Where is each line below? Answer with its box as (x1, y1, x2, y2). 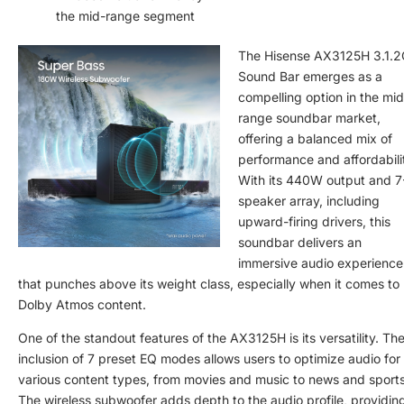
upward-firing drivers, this (238, 214, 390, 230)
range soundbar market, (238, 110, 381, 126)
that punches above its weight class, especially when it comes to (18, 276, 399, 292)
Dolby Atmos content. (18, 297, 146, 313)
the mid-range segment (56, 8, 195, 24)
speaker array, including (238, 193, 380, 209)
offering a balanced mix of (238, 131, 392, 147)
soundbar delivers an (238, 234, 362, 251)
